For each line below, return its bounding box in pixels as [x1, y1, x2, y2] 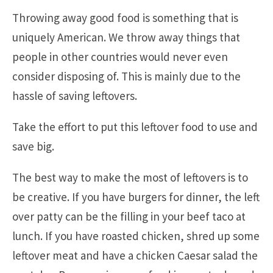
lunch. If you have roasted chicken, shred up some [12, 229, 260, 244]
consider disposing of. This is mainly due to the [12, 69, 241, 84]
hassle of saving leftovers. [12, 88, 137, 104]
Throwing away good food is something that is [12, 10, 238, 26]
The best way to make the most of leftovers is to [12, 170, 248, 185]
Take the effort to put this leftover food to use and [12, 119, 258, 135]
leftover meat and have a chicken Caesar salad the [12, 248, 258, 263]
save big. [12, 139, 54, 154]
